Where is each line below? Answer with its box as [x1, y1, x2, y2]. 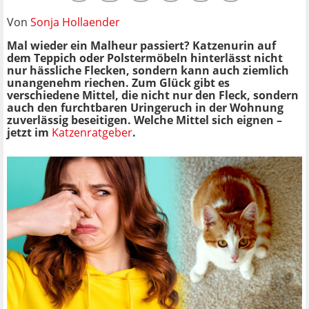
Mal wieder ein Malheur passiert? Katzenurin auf [7, 37, 276, 53]
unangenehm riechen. [7, 74, 132, 90]
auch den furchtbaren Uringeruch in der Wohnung [7, 99, 283, 115]
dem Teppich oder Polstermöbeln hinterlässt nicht [7, 50, 283, 66]
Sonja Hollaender [30, 14, 120, 30]
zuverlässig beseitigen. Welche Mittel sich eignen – [7, 112, 282, 128]
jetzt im [7, 124, 52, 140]
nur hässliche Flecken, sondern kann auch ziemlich [7, 62, 289, 78]
